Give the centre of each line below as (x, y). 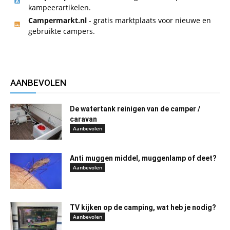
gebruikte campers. (62, 31)
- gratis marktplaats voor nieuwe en (149, 21)
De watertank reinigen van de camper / (135, 109)
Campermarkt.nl (57, 21)
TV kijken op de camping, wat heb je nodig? (143, 208)
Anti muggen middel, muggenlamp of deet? (143, 158)
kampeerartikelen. (60, 8)
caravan (83, 119)
